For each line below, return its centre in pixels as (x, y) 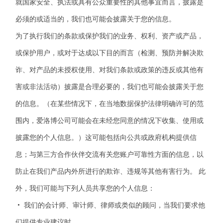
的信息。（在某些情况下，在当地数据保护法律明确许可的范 (110, 104)
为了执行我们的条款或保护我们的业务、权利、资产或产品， (110, 36)
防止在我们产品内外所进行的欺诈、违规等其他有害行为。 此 (111, 171)
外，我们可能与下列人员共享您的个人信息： (85, 188)
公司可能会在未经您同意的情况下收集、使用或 (131, 120)
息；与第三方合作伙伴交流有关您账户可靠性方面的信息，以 (110, 154)
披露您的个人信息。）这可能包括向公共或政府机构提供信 (106, 137)
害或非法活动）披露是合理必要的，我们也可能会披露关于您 (110, 87)
